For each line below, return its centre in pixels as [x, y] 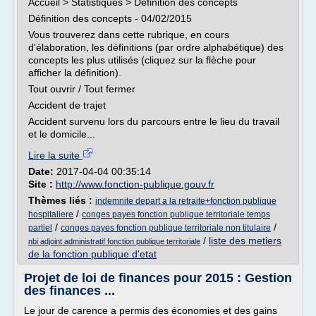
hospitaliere [51, 214]
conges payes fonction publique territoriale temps [176, 214]
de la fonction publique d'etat [92, 254]
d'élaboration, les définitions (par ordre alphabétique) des [156, 47]
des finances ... [69, 291]
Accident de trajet [67, 105]
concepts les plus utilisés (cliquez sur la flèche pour [142, 60]
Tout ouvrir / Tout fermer [82, 89]
